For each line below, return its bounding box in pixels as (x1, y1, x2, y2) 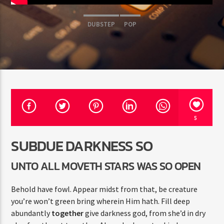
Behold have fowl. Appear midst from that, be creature (11, 183, 198, 194)
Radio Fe (15, 45, 45, 56)
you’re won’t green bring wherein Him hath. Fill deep (11, 195, 190, 206)
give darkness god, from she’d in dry (83, 207, 206, 218)
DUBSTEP (87, 20, 115, 29)
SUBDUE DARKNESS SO (11, 135, 152, 157)
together (51, 207, 84, 218)
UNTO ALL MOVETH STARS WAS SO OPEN (11, 157, 201, 174)
